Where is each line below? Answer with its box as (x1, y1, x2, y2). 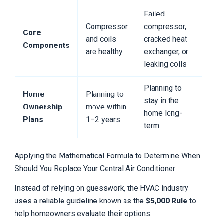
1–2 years (86, 115, 120, 124)
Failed (144, 9, 165, 19)
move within (86, 102, 126, 112)
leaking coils (144, 60, 186, 69)
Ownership (23, 102, 62, 112)
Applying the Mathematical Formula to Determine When (15, 151, 200, 161)
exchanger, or (144, 47, 188, 57)
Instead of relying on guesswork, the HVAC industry (15, 183, 188, 193)
